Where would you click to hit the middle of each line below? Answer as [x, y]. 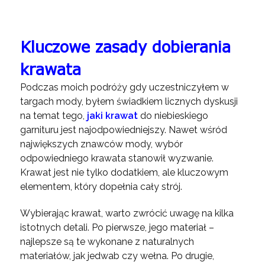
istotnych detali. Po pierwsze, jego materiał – [117, 227]
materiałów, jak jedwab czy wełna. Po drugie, [117, 256]
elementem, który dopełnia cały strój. [101, 187]
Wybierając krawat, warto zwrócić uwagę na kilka [127, 213]
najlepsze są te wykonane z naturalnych [107, 242]
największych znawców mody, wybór [101, 144]
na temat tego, [53, 116]
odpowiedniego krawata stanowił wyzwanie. [117, 158]
